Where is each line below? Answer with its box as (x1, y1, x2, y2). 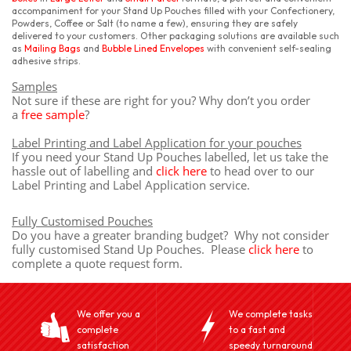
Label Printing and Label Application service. (12, 177, 250, 193)
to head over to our (207, 163, 314, 179)
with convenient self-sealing (204, 42, 331, 54)
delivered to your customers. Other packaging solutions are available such (12, 30, 339, 42)
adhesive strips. (12, 55, 81, 67)
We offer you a (77, 308, 140, 320)
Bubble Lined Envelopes (102, 42, 204, 54)
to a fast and (229, 324, 285, 335)
